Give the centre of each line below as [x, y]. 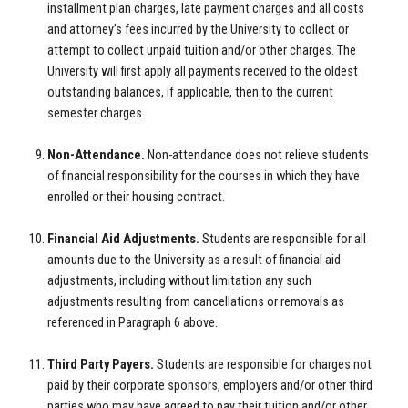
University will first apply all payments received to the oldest [203, 71]
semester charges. [97, 113]
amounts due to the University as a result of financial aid [194, 260]
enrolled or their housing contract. [137, 197]
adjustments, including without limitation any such [180, 281]
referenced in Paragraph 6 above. [133, 323]
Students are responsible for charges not [265, 365]
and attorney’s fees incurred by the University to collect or [199, 30]
